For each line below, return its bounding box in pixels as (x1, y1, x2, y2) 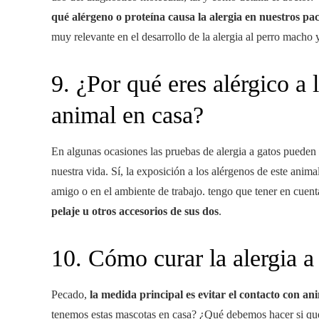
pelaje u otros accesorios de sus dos (51, 205, 219, 217)
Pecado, (51, 288, 90, 300)
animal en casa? (51, 102, 204, 128)
